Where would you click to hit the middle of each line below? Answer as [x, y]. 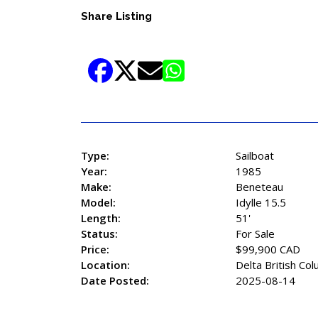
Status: [99, 234]
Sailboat [255, 156]
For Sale [255, 234]
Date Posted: [115, 281]
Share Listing [116, 17]
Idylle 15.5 [261, 203]
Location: [105, 265]
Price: [95, 250]
